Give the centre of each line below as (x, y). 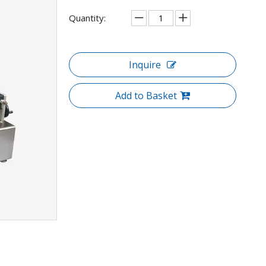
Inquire (145, 65)
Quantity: (87, 18)
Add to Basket (146, 96)
